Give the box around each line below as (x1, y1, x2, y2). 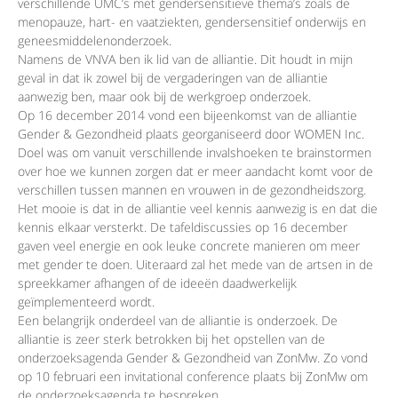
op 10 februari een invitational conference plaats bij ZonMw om (18, 368, 368, 386)
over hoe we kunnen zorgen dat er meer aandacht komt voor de (18, 163, 373, 180)
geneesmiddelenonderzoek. (18, 32, 171, 50)
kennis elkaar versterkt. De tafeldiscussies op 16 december (18, 219, 347, 236)
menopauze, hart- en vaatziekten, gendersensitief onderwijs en (18, 13, 366, 31)
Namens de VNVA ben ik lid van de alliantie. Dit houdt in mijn (18, 51, 353, 68)
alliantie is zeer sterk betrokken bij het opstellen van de (18, 330, 325, 348)
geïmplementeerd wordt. (18, 293, 155, 311)
